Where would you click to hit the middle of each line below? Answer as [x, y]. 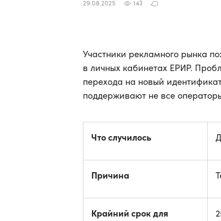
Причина [110, 175]
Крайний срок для [130, 213]
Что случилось [121, 137]
